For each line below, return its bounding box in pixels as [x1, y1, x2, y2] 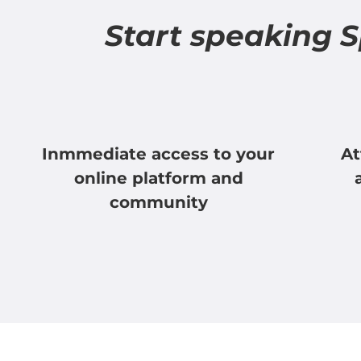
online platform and [73, 168, 243, 189]
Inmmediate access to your [42, 144, 276, 164]
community [109, 193, 208, 213]
